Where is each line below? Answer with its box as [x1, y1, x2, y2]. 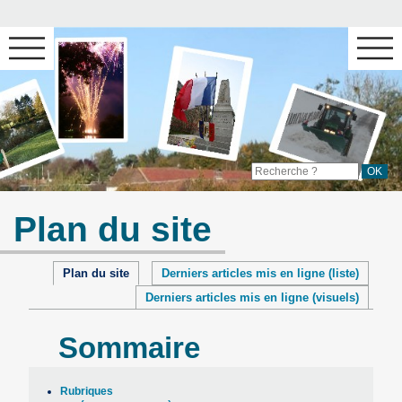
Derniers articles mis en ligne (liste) [161, 266, 359, 280]
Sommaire [57, 331, 200, 365]
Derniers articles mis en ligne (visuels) [144, 290, 359, 304]
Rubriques [60, 384, 114, 397]
